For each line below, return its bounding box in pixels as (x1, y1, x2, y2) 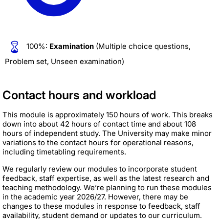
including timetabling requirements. (2, 147, 126, 156)
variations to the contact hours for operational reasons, (2, 137, 194, 147)
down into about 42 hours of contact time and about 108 (2, 119, 196, 129)
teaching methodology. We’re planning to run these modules (2, 182, 212, 192)
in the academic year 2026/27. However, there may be (2, 192, 188, 201)
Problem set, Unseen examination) (5, 56, 124, 66)
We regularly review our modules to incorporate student (2, 164, 197, 174)
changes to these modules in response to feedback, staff (2, 201, 200, 211)
